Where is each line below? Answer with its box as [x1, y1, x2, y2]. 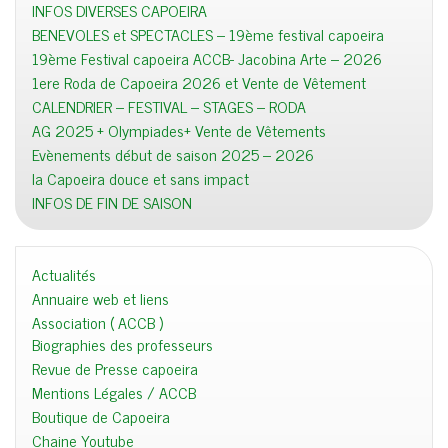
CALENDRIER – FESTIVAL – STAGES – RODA [32, 92, 306, 119]
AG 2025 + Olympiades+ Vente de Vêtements [32, 116, 326, 143]
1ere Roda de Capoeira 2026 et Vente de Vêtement [32, 68, 366, 95]
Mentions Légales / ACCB [32, 378, 196, 405]
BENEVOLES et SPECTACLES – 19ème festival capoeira [32, 20, 384, 47]
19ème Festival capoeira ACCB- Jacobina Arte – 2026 [32, 44, 382, 71]
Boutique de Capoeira [32, 402, 170, 429]
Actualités [32, 260, 96, 287]
